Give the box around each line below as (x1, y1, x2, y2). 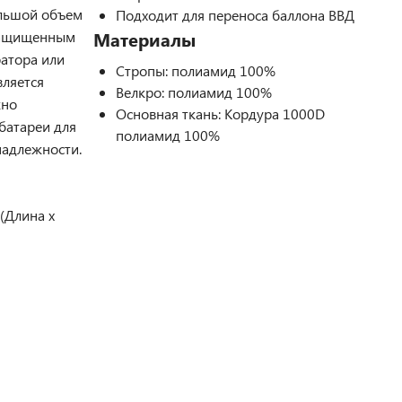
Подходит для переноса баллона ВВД (116, 5, 354, 24)
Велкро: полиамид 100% (116, 83, 272, 101)
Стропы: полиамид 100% (116, 61, 275, 80)
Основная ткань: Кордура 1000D (116, 104, 325, 123)
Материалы (93, 27, 196, 51)
